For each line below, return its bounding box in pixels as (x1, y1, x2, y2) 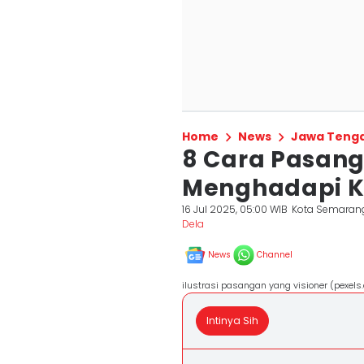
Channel (257, 249, 292, 261)
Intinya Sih (206, 314, 258, 327)
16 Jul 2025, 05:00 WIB (182, 202, 288, 216)
